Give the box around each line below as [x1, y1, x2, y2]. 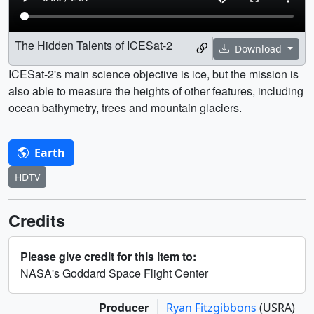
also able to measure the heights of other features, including [8, 83, 303, 99]
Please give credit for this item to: [20, 248, 196, 264]
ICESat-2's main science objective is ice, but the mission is [8, 66, 299, 82]
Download [232, 41, 285, 55]
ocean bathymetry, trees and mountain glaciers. [8, 100, 242, 116]
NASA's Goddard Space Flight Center [20, 265, 208, 281]
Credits [8, 209, 65, 232]
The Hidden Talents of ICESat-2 [15, 37, 172, 53]
